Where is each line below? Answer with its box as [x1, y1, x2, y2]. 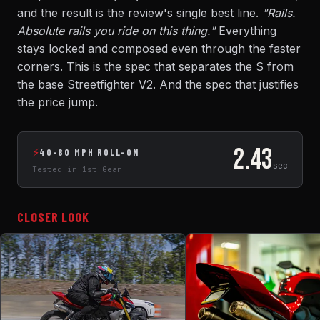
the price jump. [17, 95, 98, 109]
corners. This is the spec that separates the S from [17, 59, 294, 74]
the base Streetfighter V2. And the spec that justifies [17, 77, 299, 91]
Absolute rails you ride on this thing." [17, 24, 215, 38]
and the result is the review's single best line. [17, 6, 262, 20]
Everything [215, 24, 276, 38]
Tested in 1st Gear [32, 164, 122, 174]
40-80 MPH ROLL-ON [39, 146, 139, 158]
